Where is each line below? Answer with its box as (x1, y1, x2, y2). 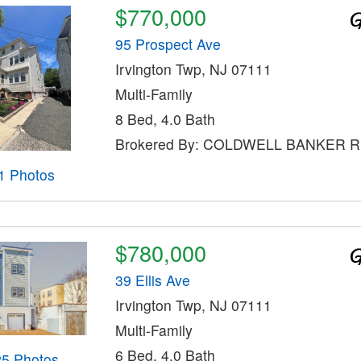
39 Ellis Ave (114, 270, 190, 291)
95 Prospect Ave (114, 34, 221, 55)
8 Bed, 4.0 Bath (114, 109, 215, 130)
